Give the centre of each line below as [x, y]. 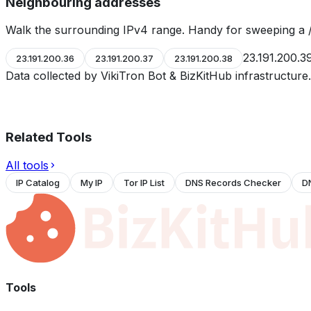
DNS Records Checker [233, 182]
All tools [27, 165]
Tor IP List [144, 182]
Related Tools [49, 137]
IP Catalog [38, 182]
